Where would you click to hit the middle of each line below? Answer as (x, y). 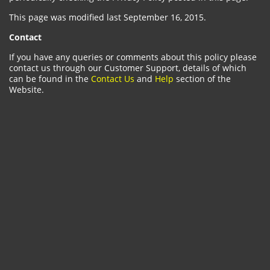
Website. (27, 89)
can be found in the (50, 79)
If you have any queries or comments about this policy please (133, 57)
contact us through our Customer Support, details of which (128, 68)
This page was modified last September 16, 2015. (108, 17)
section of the (202, 79)
